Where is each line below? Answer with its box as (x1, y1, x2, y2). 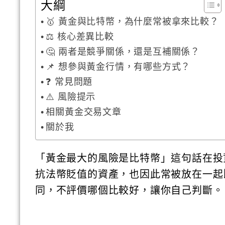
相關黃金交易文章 (46, 107, 122, 117)
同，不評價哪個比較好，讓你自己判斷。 (35, 185, 223, 196)
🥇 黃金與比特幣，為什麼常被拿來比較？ (46, 17, 219, 27)
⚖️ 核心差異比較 (46, 32, 114, 42)
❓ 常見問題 (46, 77, 93, 87)
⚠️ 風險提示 (46, 92, 96, 102)
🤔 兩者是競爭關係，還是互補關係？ (46, 47, 200, 57)
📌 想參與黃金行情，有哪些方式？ (46, 62, 191, 72)
